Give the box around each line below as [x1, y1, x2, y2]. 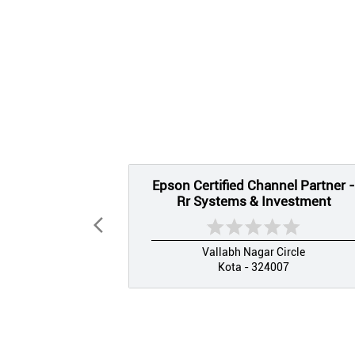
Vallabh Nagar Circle [202, 245, 305, 258]
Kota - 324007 [218, 260, 289, 273]
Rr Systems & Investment [176, 193, 331, 209]
